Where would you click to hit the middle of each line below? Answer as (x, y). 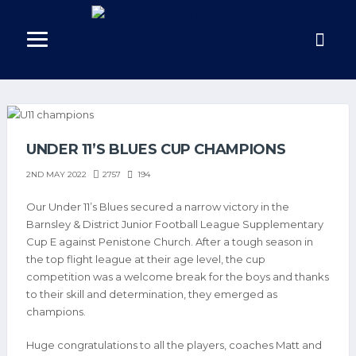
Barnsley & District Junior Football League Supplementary (175, 224)
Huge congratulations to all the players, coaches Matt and (174, 344)
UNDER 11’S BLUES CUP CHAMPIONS (156, 149)
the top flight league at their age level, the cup (146, 259)
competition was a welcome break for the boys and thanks (178, 277)
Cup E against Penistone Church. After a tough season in (170, 242)
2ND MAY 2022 (56, 175)
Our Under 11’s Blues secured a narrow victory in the (158, 207)
